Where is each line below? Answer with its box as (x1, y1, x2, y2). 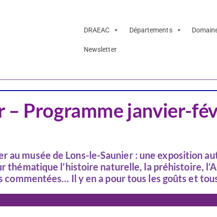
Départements (129, 26, 172, 34)
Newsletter (83, 46, 117, 54)
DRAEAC (83, 26, 110, 34)
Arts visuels (4, 60, 46, 69)
